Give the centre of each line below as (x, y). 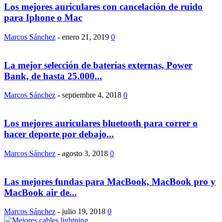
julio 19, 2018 (84, 212)
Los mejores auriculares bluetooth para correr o (101, 123)
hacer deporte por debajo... (59, 134)
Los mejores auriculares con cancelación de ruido (103, 7)
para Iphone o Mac (43, 18)
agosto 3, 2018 (85, 153)
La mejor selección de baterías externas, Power (98, 65)
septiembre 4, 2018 (92, 95)
